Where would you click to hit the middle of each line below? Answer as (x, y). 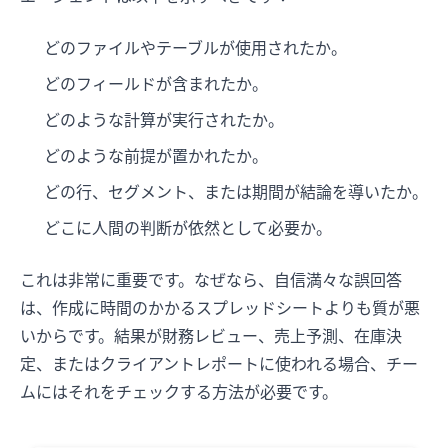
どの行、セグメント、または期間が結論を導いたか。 (236, 192)
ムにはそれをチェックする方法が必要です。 (179, 392)
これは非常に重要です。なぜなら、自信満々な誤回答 (211, 280)
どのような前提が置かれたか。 (156, 156)
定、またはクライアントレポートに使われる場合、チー (219, 364)
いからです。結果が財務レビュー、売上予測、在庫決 (211, 336)
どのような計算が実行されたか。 (164, 120)
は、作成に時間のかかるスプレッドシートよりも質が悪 (220, 308)
